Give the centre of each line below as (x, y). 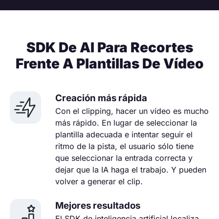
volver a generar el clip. (99, 181)
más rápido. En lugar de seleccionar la (126, 122)
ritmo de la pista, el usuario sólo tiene (124, 146)
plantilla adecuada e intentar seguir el (124, 134)
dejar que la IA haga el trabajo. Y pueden (131, 169)
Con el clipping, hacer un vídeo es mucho (132, 111)
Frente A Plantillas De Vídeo (109, 63)
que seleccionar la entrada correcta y (124, 158)
